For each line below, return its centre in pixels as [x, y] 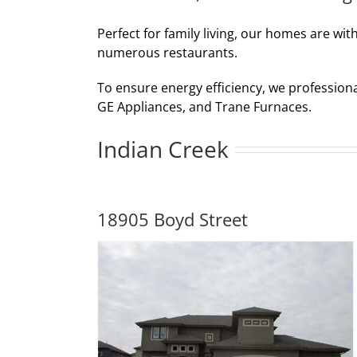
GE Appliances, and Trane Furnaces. [204, 106]
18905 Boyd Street [173, 219]
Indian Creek [163, 149]
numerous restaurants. [167, 52]
